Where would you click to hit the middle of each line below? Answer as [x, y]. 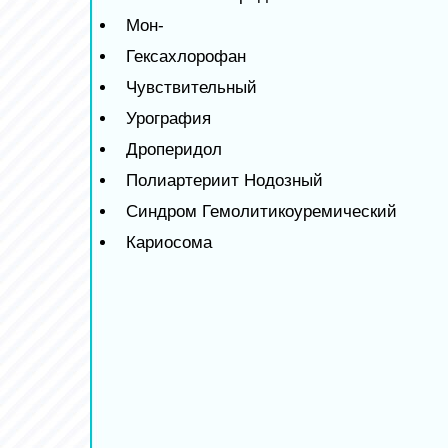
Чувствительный [191, 87]
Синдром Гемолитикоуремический [261, 211]
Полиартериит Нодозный [224, 180]
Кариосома [169, 242]
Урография [168, 118]
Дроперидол [174, 149]
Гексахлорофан [186, 56]
